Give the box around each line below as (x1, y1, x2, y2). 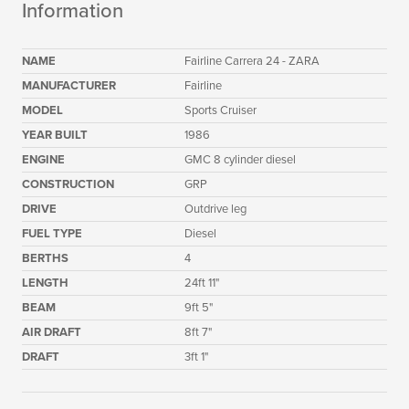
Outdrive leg (184, 202, 246, 216)
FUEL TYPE (22, 226, 82, 241)
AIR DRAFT (22, 325, 81, 340)
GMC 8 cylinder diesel (184, 152, 296, 167)
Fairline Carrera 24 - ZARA (184, 54, 320, 68)
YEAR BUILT (22, 128, 88, 142)
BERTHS (22, 251, 68, 266)
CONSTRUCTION (22, 177, 114, 192)
